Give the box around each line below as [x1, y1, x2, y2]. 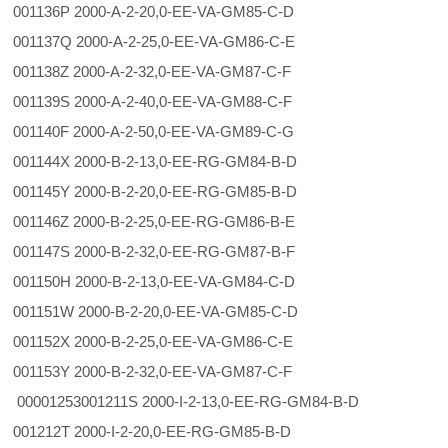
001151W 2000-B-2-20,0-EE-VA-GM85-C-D [13, 303, 303, 320]
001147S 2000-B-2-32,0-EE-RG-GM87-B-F [13, 243, 300, 260]
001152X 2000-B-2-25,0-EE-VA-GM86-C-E [13, 333, 298, 350]
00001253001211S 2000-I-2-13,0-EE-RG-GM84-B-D [13, 393, 364, 410]
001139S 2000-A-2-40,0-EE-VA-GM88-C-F [13, 93, 297, 110]
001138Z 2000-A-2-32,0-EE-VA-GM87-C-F [13, 63, 296, 80]
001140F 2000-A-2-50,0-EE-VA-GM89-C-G [13, 123, 299, 140]
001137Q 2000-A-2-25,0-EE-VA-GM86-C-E [13, 33, 328, 50]
